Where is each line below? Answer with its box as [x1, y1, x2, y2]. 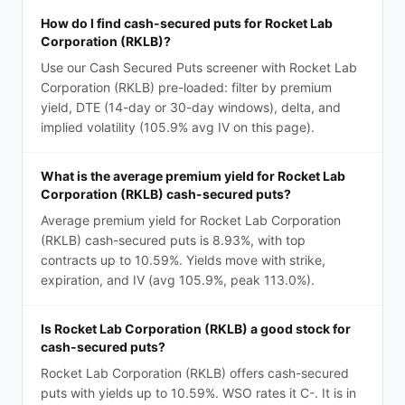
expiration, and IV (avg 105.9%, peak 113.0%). [41, 272, 315, 287]
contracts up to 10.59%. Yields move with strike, [41, 252, 325, 268]
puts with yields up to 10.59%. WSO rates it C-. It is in [41, 385, 356, 400]
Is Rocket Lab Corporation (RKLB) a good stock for [41, 321, 351, 336]
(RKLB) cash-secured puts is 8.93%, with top [41, 232, 306, 248]
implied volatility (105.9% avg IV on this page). [41, 119, 315, 135]
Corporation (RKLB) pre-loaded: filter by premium [41, 80, 332, 95]
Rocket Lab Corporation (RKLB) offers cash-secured [41, 365, 349, 381]
